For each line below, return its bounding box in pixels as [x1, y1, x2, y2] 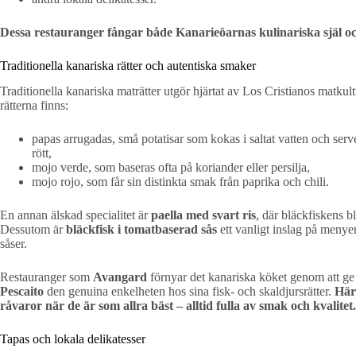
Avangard [93, 270, 147, 284]
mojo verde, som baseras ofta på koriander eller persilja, [32, 161, 310, 175]
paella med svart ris [151, 208, 256, 222]
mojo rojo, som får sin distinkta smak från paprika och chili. [32, 175, 329, 189]
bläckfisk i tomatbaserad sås [66, 222, 217, 237]
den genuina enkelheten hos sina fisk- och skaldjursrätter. [44, 284, 335, 299]
